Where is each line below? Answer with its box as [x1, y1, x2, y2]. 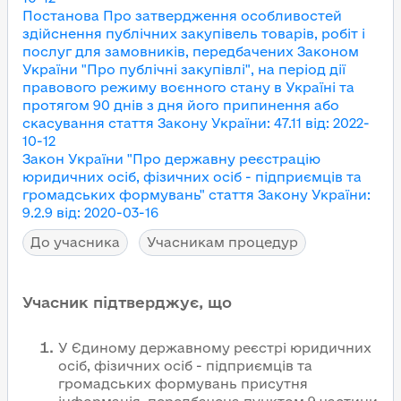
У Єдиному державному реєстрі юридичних [58, 340, 371, 355]
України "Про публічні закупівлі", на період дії [22, 62, 346, 77]
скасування [22, 115, 105, 131]
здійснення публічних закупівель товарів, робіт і [22, 26, 365, 41]
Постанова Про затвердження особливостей [22, 8, 342, 23]
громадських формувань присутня [58, 376, 308, 391]
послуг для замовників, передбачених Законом [22, 44, 359, 59]
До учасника [30, 235, 120, 250]
